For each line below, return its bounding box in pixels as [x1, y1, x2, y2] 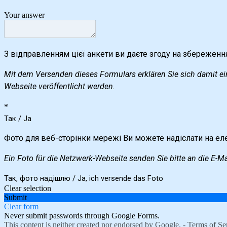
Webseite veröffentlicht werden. [4, 81, 115, 91]
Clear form [4, 202, 39, 211]
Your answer [4, 10, 45, 19]
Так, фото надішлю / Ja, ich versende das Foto [4, 173, 163, 183]
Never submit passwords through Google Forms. [4, 211, 160, 220]
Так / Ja [4, 113, 31, 123]
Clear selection [4, 183, 51, 193]
